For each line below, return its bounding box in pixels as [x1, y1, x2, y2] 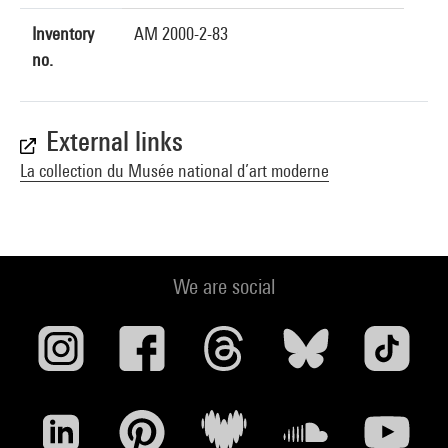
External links [46, 126, 183, 157]
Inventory [32, 23, 94, 44]
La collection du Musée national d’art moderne [20, 160, 329, 181]
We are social [173, 274, 275, 299]
